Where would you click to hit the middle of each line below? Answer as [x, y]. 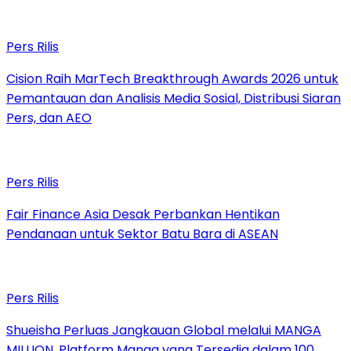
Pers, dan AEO [49, 118]
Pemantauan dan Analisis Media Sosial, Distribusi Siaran [174, 99]
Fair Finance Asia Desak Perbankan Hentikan [143, 215]
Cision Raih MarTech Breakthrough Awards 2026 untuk [172, 79]
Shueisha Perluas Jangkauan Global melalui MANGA [164, 331]
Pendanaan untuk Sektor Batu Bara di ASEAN [142, 234]
